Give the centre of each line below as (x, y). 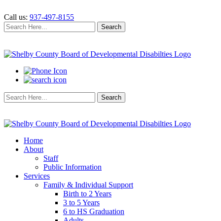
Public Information (73, 167)
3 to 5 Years (81, 203)
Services (37, 176)
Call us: (17, 17)
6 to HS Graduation (94, 211)
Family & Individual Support (88, 185)
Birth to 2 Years (87, 194)
